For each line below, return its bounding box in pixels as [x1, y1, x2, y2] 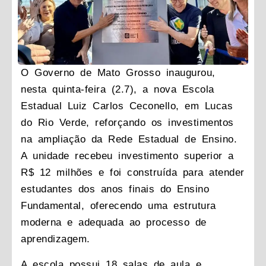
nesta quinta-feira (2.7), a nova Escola [21, 84, 214, 96]
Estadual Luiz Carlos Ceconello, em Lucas [21, 100, 233, 112]
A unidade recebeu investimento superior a [21, 150, 234, 162]
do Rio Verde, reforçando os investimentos [21, 117, 234, 129]
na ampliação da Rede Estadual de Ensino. [21, 134, 237, 145]
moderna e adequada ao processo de [21, 217, 207, 229]
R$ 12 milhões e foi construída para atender [21, 167, 245, 179]
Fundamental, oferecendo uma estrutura [21, 200, 216, 212]
